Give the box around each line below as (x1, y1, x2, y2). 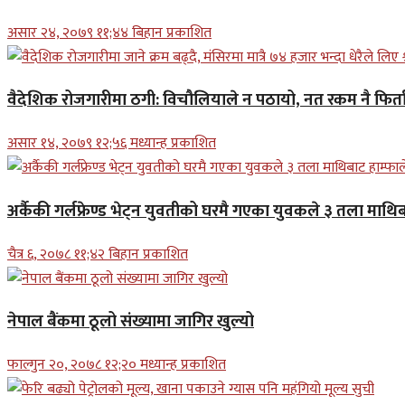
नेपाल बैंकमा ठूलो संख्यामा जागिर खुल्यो (7, 307, 254, 336)
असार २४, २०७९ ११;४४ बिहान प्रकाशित (7, 20, 212, 45)
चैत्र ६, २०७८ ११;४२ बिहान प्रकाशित (7, 241, 188, 267)
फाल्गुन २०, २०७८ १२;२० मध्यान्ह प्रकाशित (7, 352, 226, 377)
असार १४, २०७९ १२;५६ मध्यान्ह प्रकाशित (7, 131, 216, 156)
